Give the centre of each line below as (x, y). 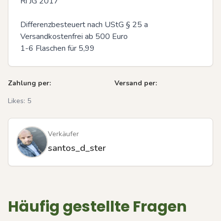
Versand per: (136, 83)
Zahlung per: (29, 83)
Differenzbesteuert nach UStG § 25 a (84, 25)
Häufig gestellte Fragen (97, 207)
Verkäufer (63, 134)
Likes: (18, 101)
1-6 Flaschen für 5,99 (57, 48)
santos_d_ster (77, 148)
